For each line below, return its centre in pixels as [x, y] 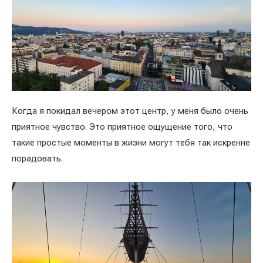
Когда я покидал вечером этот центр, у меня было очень [130, 111]
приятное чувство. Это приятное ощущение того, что [122, 127]
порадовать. [38, 159]
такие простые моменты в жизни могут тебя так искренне [131, 143]
